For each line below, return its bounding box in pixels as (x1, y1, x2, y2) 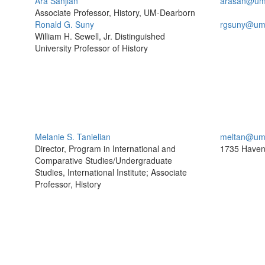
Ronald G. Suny (35, 18, 94, 30)
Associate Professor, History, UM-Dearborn (35, 7, 195, 18)
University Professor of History (35, 42, 148, 54)
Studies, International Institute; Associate (35, 166, 187, 178)
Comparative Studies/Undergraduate (35, 154, 172, 166)
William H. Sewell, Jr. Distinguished (35, 30, 165, 42)
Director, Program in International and (35, 143, 176, 154)
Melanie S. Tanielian (35, 131, 111, 143)
